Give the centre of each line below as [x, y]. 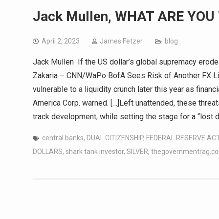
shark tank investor [95, 152]
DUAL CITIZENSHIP [115, 138]
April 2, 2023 [61, 41]
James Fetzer [121, 41]
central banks [63, 138]
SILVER [137, 152]
